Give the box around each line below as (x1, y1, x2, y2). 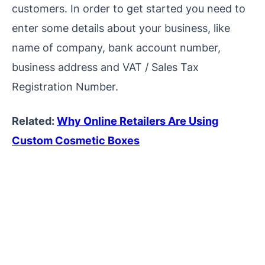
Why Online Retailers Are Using (57, 114, 218, 128)
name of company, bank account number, (12, 41, 221, 54)
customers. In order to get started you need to (12, 2, 245, 15)
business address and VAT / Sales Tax (12, 60, 199, 74)
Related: (12, 114, 57, 128)
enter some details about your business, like (12, 21, 230, 35)
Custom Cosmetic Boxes (12, 134, 140, 147)
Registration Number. (12, 80, 118, 93)
